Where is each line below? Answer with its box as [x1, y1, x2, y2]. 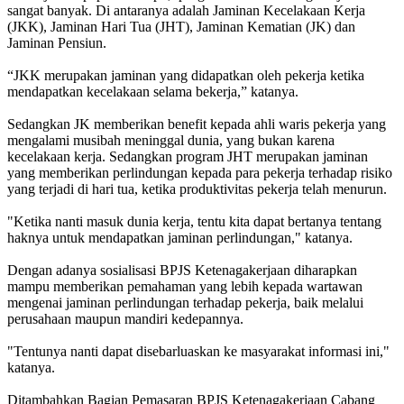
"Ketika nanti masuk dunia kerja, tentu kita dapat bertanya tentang [7, 214, 381, 230]
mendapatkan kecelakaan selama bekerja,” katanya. [7, 84, 298, 100]
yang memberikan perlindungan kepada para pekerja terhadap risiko [7, 165, 392, 181]
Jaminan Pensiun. [7, 35, 106, 51]
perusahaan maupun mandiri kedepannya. [7, 311, 247, 327]
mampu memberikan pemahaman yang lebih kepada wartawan [7, 279, 363, 295]
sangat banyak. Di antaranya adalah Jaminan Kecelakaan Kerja [7, 3, 365, 19]
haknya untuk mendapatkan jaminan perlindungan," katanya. [7, 230, 353, 246]
